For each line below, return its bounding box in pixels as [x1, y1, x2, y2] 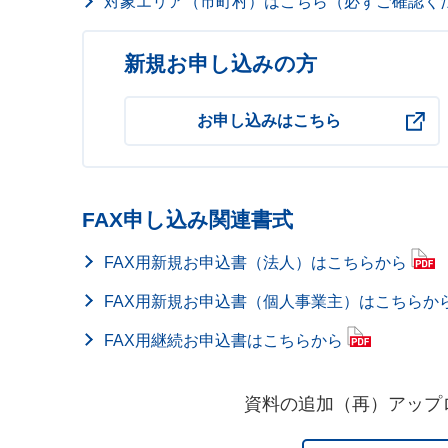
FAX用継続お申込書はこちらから [104, 332, 343, 349]
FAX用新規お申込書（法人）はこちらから [104, 254, 407, 271]
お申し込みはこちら [196, 112, 341, 129]
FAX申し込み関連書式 [82, 208, 293, 231]
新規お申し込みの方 [124, 52, 317, 75]
